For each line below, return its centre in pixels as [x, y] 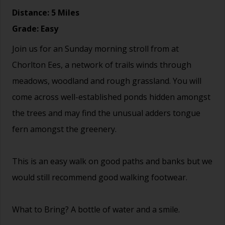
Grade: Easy [35, 29]
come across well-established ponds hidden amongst [111, 97]
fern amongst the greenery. [64, 129]
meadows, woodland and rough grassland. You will [107, 81]
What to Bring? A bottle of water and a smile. [96, 209]
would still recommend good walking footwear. [100, 177]
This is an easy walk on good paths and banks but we [112, 161]
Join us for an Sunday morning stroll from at [95, 48]
